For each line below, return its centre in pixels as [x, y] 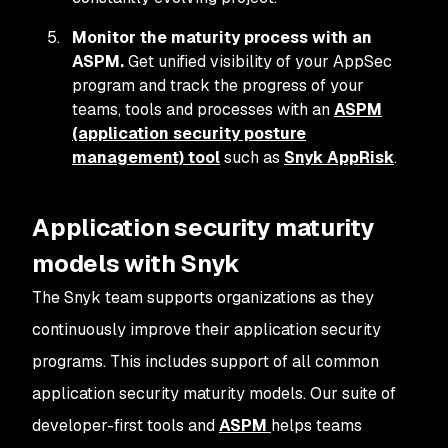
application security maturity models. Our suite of [214, 393]
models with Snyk [136, 263]
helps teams [316, 425]
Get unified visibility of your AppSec [258, 61]
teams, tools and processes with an [203, 109]
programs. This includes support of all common [205, 361]
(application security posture [189, 133]
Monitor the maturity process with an [222, 37]
